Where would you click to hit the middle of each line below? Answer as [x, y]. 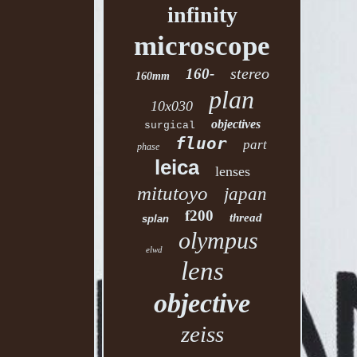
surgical [169, 126]
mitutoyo [173, 193]
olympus [219, 240]
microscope [202, 46]
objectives [235, 124]
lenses [232, 171]
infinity [202, 15]
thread [246, 218]
